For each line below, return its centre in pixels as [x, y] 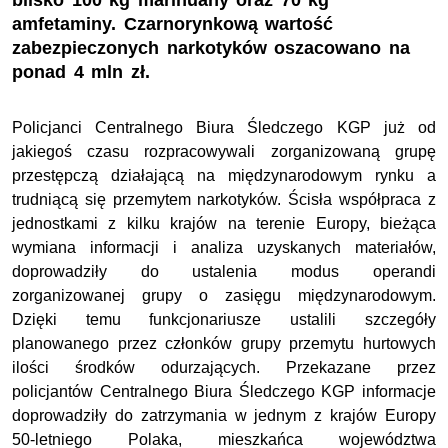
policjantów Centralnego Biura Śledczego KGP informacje [224, 392]
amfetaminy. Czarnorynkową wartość [173, 24]
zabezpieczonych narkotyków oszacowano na [211, 48]
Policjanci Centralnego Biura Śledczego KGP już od [224, 128]
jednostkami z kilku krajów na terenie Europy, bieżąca [224, 224]
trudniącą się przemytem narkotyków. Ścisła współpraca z [224, 200]
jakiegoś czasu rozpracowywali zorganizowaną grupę [224, 152]
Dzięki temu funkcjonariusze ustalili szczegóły [224, 320]
